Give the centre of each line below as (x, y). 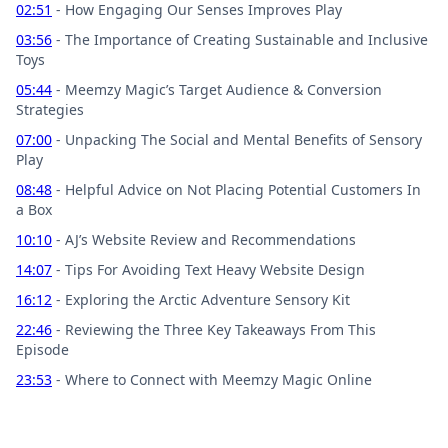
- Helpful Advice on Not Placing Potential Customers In (236, 189)
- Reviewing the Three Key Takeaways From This (214, 329)
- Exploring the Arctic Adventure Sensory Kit (201, 299)
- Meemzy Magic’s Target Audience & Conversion (217, 89)
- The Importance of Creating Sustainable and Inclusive (240, 39)
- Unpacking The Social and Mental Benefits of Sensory (237, 139)
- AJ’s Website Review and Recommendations (204, 239)
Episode (42, 349)
